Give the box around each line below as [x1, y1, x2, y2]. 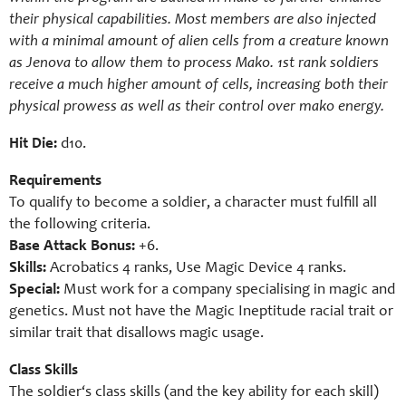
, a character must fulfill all [207, 196, 377, 211]
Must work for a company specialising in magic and [60, 283, 395, 298]
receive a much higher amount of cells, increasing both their [9, 78, 388, 93]
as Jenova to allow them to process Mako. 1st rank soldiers [9, 56, 379, 72]
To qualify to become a [9, 196, 162, 211]
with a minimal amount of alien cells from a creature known [9, 34, 389, 50]
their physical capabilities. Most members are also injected [9, 13, 376, 28]
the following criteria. [9, 217, 150, 233]
